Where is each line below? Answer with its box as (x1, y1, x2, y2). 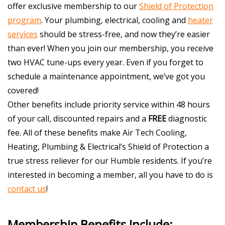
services (8, 28, 38, 40)
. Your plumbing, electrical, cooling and (41, 14, 188, 26)
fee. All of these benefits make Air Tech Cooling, (8, 127, 187, 138)
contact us (8, 183, 46, 194)
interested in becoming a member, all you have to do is (8, 169, 213, 180)
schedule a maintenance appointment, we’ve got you (8, 70, 205, 82)
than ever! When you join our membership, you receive (8, 42, 213, 54)
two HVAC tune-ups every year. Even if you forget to (8, 56, 203, 68)
